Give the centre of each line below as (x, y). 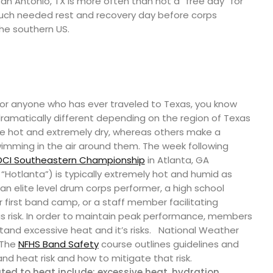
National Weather (197, 230)
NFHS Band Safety (58, 244)
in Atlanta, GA (177, 160)
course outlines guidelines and (168, 244)
